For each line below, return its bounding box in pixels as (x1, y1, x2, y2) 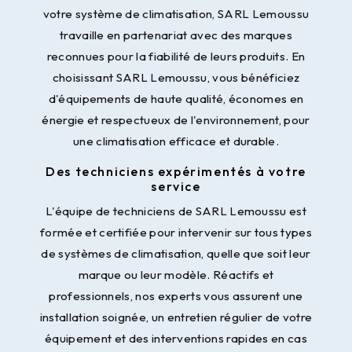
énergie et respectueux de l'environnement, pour (42, 112, 310, 128)
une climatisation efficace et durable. (72, 134, 280, 149)
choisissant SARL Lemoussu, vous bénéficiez (52, 70, 300, 86)
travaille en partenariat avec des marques (59, 27, 293, 43)
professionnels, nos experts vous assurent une (49, 288, 303, 304)
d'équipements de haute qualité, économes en (48, 91, 304, 107)
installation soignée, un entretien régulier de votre (39, 310, 313, 325)
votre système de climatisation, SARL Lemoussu (42, 6, 310, 22)
